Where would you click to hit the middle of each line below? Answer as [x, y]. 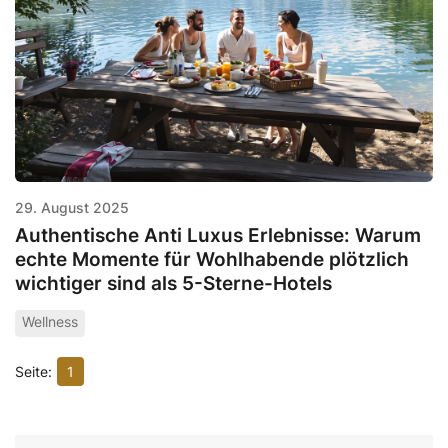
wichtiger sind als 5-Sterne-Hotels [173, 283]
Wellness [49, 322]
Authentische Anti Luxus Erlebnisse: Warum [218, 235]
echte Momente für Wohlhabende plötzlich [212, 259]
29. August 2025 [72, 207]
